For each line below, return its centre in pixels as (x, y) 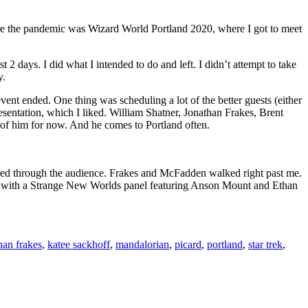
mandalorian (142, 244)
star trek (265, 244)
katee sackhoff (79, 244)
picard (188, 244)
